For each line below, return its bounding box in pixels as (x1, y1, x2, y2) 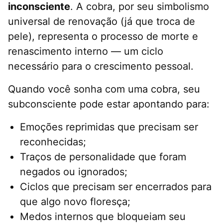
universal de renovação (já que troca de (8, 15, 195, 28)
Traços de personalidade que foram (20, 151, 186, 163)
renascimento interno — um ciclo (8, 45, 163, 58)
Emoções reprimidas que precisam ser (20, 121, 198, 133)
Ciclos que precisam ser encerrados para (20, 181, 212, 193)
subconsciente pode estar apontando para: (8, 98, 210, 111)
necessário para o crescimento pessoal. (8, 60, 194, 73)
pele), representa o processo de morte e (8, 30, 198, 43)
